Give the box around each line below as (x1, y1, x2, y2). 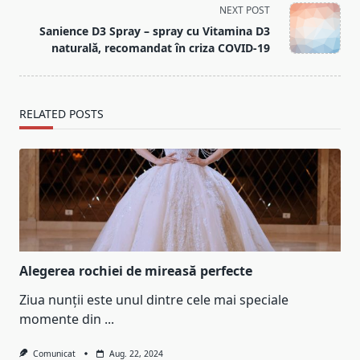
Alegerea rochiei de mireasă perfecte (19, 262, 252, 280)
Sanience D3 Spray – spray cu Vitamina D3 (39, 23, 270, 39)
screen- (18, 6, 63, 24)
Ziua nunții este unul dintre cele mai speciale (19, 291, 288, 309)
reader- (18, 25, 63, 43)
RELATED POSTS (19, 106, 104, 122)
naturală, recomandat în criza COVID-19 (51, 40, 270, 56)
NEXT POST (219, 3, 270, 18)
